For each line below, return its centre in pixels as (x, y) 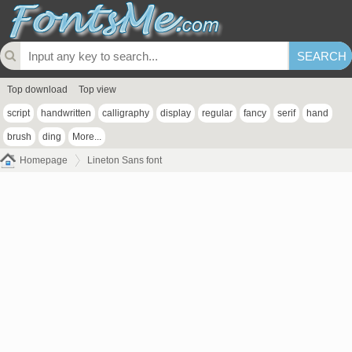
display (176, 113)
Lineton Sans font (125, 160)
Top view (97, 90)
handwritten (66, 113)
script (18, 113)
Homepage (44, 160)
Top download (37, 90)
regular (217, 113)
